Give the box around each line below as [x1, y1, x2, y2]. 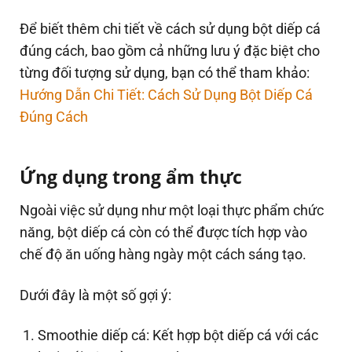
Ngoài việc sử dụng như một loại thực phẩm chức [20, 202, 324, 219]
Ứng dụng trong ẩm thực [20, 163, 242, 189]
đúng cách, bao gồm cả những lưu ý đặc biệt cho [20, 42, 320, 60]
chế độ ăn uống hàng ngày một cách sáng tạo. [20, 246, 310, 263]
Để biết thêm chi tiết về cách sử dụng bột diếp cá [20, 20, 321, 38]
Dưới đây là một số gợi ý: [20, 286, 171, 303]
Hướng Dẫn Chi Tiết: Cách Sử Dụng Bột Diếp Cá [20, 86, 313, 104]
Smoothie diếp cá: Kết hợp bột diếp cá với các [38, 327, 319, 344]
